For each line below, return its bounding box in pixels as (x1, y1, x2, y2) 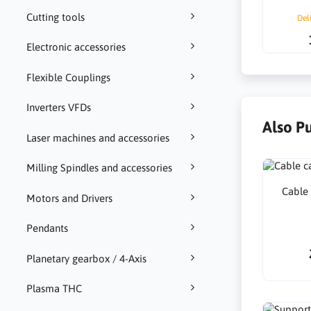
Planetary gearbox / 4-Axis (26, 252, 146, 264)
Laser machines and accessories (26, 131, 169, 144)
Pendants (26, 222, 68, 235)
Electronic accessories (26, 41, 126, 53)
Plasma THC (26, 283, 82, 295)
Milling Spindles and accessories (26, 162, 172, 174)
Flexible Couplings (26, 71, 110, 83)
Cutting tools (26, 10, 85, 23)
